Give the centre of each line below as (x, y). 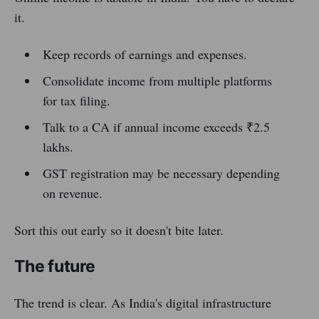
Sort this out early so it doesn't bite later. (119, 230)
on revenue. (72, 193)
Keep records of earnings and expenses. (145, 54)
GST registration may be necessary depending (161, 173)
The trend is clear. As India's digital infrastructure (143, 303)
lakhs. (58, 147)
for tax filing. (76, 101)
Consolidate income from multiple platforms (157, 81)
